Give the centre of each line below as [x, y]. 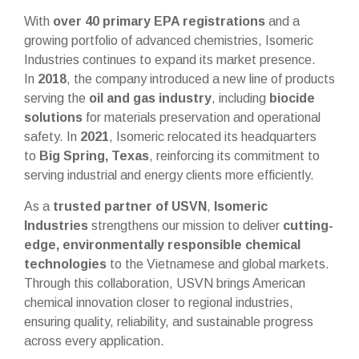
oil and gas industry [150, 99]
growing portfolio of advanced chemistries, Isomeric [169, 41]
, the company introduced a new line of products [201, 79]
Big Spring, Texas [94, 156]
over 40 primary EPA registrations [159, 22]
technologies [65, 264]
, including [240, 99]
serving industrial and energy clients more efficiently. [169, 175]
